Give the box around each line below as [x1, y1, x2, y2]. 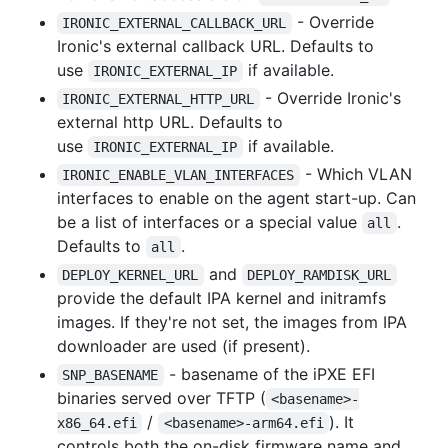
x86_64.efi [57, 414, 137, 431]
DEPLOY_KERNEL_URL [62, 266, 199, 283]
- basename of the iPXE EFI [163, 363, 380, 384]
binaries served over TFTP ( [57, 387, 266, 408]
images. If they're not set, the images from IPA [57, 311, 407, 332]
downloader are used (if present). [57, 335, 310, 356]
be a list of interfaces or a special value [57, 211, 362, 232]
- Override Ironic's [259, 87, 406, 108]
